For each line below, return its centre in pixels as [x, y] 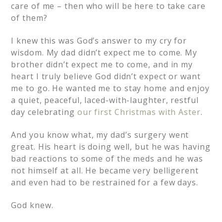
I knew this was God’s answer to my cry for [99, 41]
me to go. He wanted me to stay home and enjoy [110, 88]
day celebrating [44, 112]
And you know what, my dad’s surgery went [100, 135]
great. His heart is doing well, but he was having [111, 147]
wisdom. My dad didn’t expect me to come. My [104, 53]
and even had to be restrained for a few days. [105, 182]
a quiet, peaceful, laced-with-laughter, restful [105, 100]
